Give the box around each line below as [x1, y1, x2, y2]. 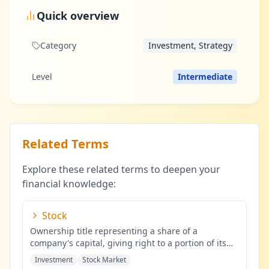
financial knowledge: [22, 177, 116, 190]
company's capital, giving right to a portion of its [30, 237, 226, 249]
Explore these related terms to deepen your [22, 163, 220, 176]
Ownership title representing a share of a [30, 225, 198, 237]
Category [40, 40, 76, 51]
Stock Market [82, 255, 126, 265]
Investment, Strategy [148, 40, 232, 51]
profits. [30, 249, 58, 261]
